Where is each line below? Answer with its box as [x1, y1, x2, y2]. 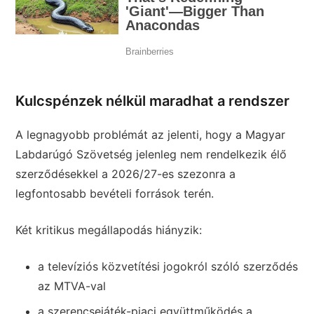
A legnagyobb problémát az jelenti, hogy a [15, 128, 246, 142]
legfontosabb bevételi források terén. [15, 186, 214, 201]
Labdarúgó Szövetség [15, 147, 133, 162]
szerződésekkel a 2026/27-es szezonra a [15, 167, 236, 182]
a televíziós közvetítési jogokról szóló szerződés [38, 259, 299, 274]
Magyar [245, 128, 286, 142]
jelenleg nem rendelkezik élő [132, 147, 287, 162]
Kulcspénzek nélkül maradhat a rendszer [15, 93, 290, 110]
